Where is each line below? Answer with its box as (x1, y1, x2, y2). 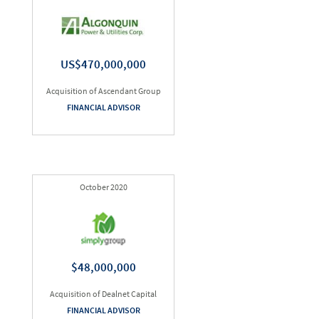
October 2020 (79, 182, 127, 192)
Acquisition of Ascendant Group (46, 85, 161, 96)
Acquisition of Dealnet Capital (50, 288, 157, 299)
